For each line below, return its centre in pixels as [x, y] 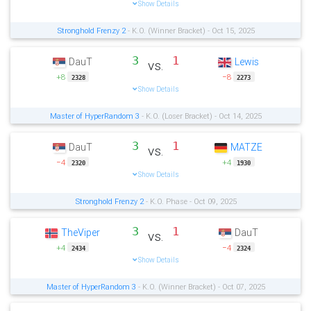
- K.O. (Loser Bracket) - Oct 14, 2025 [200, 116]
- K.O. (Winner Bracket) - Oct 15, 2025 [190, 30]
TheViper [81, 233]
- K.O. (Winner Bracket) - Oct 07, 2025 [200, 286]
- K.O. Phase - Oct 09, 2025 [190, 201]
